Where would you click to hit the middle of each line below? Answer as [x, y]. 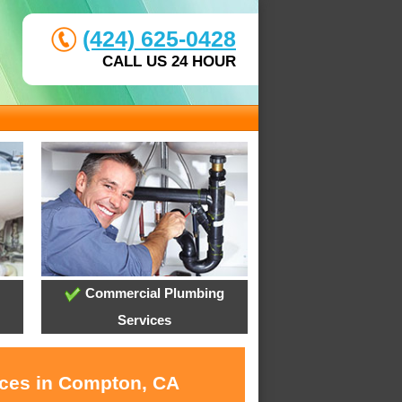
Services [144, 320]
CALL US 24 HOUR [169, 61]
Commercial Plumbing [153, 293]
